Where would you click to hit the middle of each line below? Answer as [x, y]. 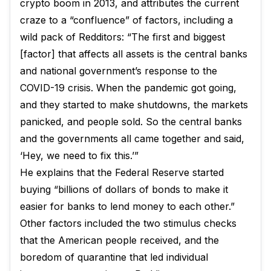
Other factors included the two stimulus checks [128, 223]
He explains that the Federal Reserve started [122, 172]
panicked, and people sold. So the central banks [131, 122]
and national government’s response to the [119, 71]
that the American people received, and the [119, 240]
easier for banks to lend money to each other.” [127, 206]
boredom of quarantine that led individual [114, 257]
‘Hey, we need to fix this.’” [79, 155]
